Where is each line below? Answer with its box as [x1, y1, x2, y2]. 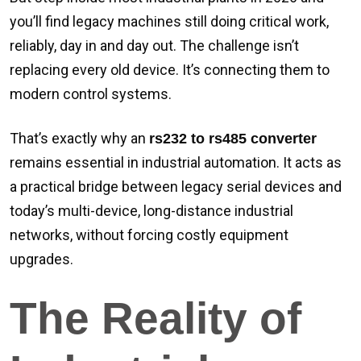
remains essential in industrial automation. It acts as [10, 154, 342, 171]
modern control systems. [10, 85, 172, 102]
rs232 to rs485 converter [149, 131, 317, 147]
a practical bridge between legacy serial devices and [10, 178, 342, 195]
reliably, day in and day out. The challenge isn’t [10, 37, 299, 54]
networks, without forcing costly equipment [10, 226, 288, 243]
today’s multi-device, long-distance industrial [10, 202, 293, 219]
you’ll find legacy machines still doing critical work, [10, 13, 329, 30]
